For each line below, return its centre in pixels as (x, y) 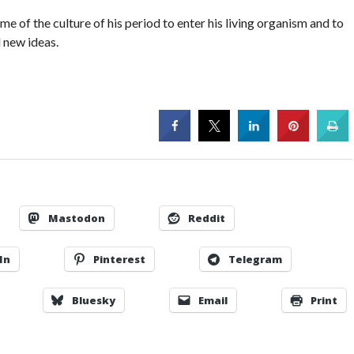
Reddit (206, 218)
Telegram (255, 259)
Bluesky (93, 300)
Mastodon (76, 218)
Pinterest (119, 259)
